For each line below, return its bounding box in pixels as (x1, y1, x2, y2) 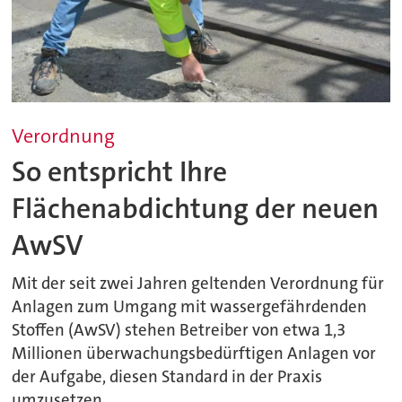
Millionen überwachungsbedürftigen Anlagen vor (12, 343, 377, 365)
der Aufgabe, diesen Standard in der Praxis (12, 366, 323, 389)
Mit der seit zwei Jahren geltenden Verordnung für (12, 273, 385, 295)
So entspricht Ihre (12, 153, 228, 191)
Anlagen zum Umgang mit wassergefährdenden (12, 296, 368, 319)
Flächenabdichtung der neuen (12, 190, 380, 228)
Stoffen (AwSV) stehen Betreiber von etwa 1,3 (12, 319, 346, 342)
